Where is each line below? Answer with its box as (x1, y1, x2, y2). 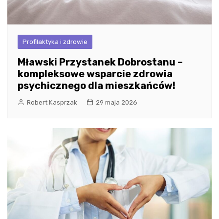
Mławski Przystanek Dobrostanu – (18, 56, 183, 68)
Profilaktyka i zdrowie (22, 38, 88, 46)
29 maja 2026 (96, 99, 137, 107)
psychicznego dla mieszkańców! (18, 80, 175, 92)
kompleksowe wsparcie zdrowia (18, 68, 173, 80)
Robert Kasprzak (27, 99, 77, 107)
